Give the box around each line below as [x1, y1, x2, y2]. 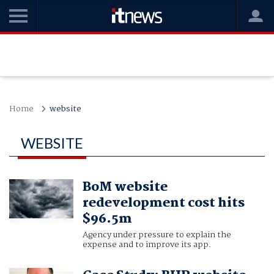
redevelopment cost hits [82, 193, 245, 214]
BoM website [82, 177, 168, 198]
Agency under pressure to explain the [82, 228, 231, 242]
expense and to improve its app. [82, 238, 211, 252]
